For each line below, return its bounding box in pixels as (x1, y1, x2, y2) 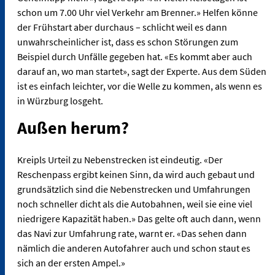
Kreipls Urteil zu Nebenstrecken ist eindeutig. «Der (17, 153, 223, 166)
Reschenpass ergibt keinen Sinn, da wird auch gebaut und (17, 168, 255, 181)
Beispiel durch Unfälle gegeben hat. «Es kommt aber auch (17, 50, 252, 63)
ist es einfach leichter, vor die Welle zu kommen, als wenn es (17, 80, 262, 93)
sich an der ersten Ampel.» (17, 257, 125, 269)
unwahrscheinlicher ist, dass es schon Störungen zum (17, 36, 238, 48)
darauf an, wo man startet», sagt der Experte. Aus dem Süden (17, 65, 266, 78)
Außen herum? (17, 117, 129, 139)
